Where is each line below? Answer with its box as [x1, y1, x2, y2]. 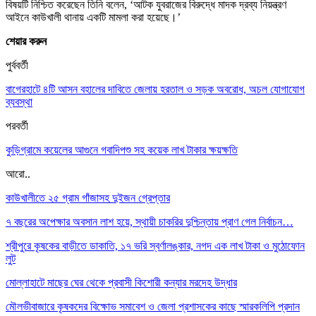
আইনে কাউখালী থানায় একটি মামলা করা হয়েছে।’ [6, 11, 181, 23]
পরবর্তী [6, 119, 28, 132]
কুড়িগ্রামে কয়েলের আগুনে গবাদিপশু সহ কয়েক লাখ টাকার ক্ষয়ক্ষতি [6, 143, 238, 156]
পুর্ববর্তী [6, 59, 28, 71]
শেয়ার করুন [6, 35, 47, 47]
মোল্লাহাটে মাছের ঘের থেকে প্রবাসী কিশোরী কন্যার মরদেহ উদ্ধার [6, 276, 237, 288]
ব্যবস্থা [6, 95, 32, 108]
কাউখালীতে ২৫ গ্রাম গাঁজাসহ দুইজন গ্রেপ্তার [6, 191, 170, 204]
